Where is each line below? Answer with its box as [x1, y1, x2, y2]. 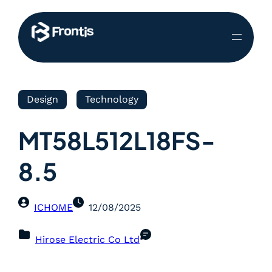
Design [27, 93, 58, 105]
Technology [85, 93, 138, 105]
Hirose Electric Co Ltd [35, 233, 140, 245]
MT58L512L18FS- [18, 124, 216, 155]
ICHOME [34, 201, 73, 213]
